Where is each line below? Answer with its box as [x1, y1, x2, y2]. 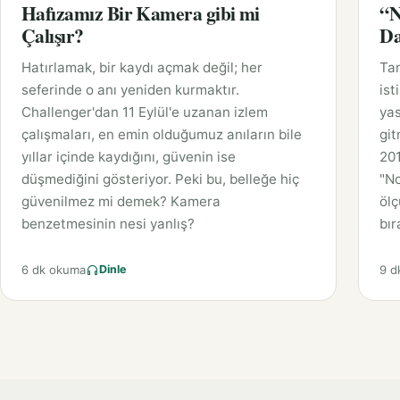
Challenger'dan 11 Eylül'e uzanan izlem [21, 103, 268, 121]
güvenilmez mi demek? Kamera [21, 192, 221, 210]
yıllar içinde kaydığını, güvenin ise [21, 147, 236, 165]
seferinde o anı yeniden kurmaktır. [21, 80, 239, 98]
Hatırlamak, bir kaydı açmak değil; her [21, 58, 262, 76]
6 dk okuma [21, 262, 86, 277]
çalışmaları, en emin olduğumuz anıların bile [21, 125, 302, 143]
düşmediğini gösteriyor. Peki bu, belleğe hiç [21, 170, 299, 187]
